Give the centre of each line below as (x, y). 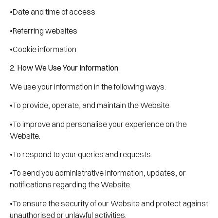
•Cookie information (43, 49)
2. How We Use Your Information (64, 68)
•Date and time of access (53, 12)
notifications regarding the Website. (71, 185)
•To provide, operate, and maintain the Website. (90, 105)
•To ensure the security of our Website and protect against (109, 203)
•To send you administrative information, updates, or (98, 173)
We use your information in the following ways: (88, 86)
